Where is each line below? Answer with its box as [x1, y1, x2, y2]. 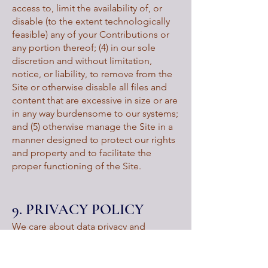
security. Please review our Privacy [12, 234, 154, 245]
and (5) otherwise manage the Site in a [12, 121, 173, 132]
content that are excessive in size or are [12, 95, 178, 106]
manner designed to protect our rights [12, 134, 175, 145]
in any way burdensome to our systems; [12, 108, 178, 119]
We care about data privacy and [12, 221, 145, 232]
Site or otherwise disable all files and [12, 81, 167, 93]
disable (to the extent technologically [12, 16, 170, 27]
